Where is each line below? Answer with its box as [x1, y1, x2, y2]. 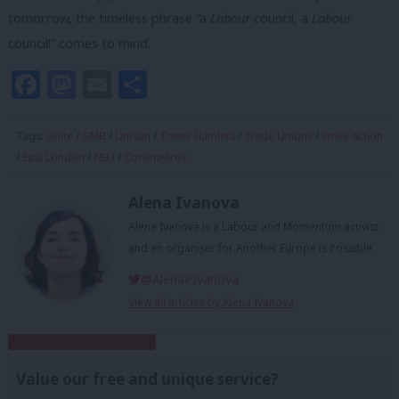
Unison [115, 127, 151, 143]
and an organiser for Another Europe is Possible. [128, 240, 375, 256]
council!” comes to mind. [8, 34, 151, 52]
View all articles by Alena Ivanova [128, 295, 294, 311]
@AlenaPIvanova [141, 271, 240, 289]
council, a [250, 9, 312, 27]
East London [22, 149, 85, 165]
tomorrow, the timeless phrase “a [8, 9, 210, 27]
